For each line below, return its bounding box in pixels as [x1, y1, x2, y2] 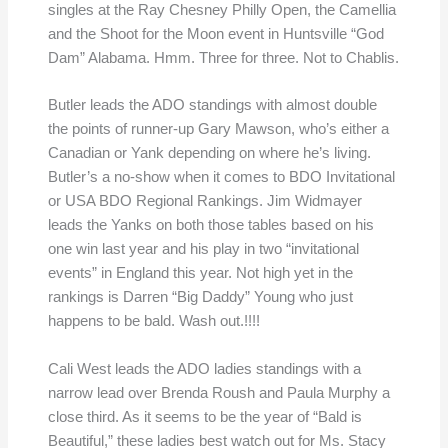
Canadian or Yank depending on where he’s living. [47, 145, 371, 162]
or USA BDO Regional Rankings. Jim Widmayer [47, 193, 362, 210]
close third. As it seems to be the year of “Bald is [47, 408, 362, 425]
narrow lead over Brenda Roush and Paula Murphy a [47, 384, 390, 401]
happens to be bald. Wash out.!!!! [47, 313, 260, 330]
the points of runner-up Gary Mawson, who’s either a [47, 121, 389, 138]
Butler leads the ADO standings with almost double [47, 97, 377, 114]
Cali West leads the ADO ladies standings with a [47, 360, 361, 377]
